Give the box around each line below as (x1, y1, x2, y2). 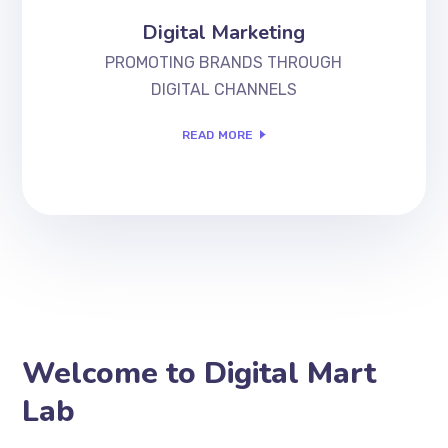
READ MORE (181, 127, 254, 142)
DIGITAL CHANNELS (150, 79, 297, 99)
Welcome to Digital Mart (22, 352, 377, 394)
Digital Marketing (142, 18, 306, 46)
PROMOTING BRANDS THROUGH (105, 52, 343, 72)
